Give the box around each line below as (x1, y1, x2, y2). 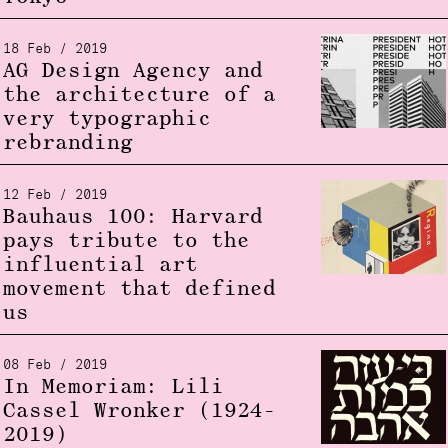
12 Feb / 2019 (2, 188, 107, 203)
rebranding (2, 133, 133, 154)
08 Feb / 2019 (2, 358, 107, 373)
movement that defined (2, 279, 276, 300)
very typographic (2, 109, 211, 130)
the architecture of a (2, 85, 276, 106)
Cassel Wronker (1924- (2, 401, 276, 422)
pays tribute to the (2, 231, 250, 252)
